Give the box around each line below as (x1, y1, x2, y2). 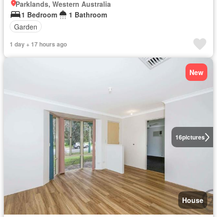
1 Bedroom (21, 10, 57, 19)
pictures (182, 133, 205, 141)
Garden (14, 21, 37, 31)
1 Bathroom (69, 10, 107, 19)
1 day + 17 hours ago (10, 40, 67, 48)
